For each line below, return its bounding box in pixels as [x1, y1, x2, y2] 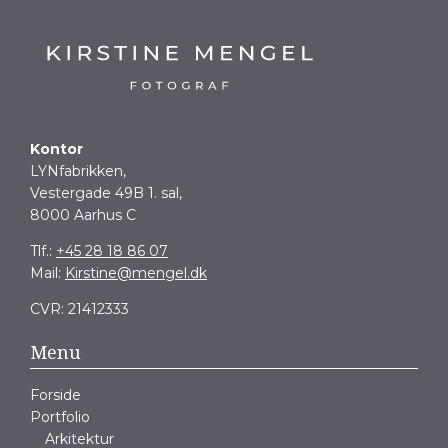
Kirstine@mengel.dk [65, 264, 207, 283]
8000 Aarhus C [30, 206, 136, 225]
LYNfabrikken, [30, 162, 126, 181]
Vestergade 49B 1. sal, [30, 184, 182, 203]
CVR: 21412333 [30, 300, 129, 319]
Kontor [30, 140, 83, 159]
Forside [30, 386, 81, 405]
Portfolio [30, 408, 90, 427]
